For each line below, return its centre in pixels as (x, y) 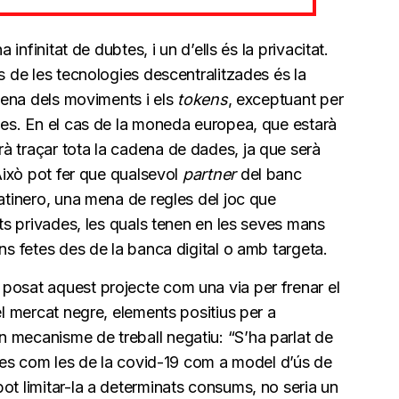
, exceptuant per (285, 99)
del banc (269, 174)
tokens (203, 99)
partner (209, 174)
